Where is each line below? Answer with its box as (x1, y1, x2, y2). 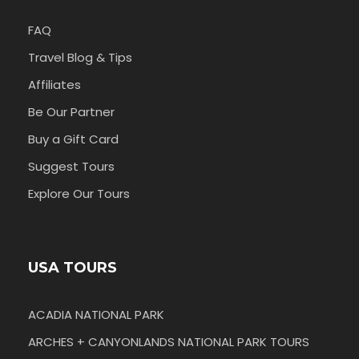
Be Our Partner (28, 103, 115, 121)
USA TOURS (28, 259, 117, 277)
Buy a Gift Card (28, 131, 119, 148)
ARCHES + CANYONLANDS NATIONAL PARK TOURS (28, 333, 309, 351)
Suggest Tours (28, 158, 115, 175)
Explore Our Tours (28, 185, 130, 203)
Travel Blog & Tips (28, 49, 132, 67)
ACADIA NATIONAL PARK (28, 306, 164, 324)
